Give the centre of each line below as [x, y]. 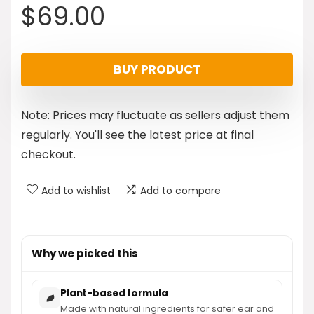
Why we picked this [85, 253]
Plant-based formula [114, 293]
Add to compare [180, 191]
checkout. [48, 155]
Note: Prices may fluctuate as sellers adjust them [155, 115]
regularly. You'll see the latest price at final [137, 135]
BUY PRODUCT [157, 69]
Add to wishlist [76, 191]
